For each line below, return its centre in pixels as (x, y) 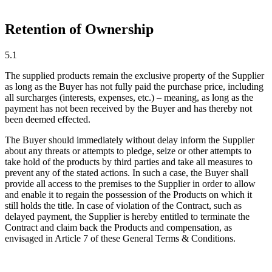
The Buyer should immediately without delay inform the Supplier (130, 140)
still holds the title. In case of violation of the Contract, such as (123, 205)
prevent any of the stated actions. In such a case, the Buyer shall (127, 172)
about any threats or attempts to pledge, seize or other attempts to (128, 151)
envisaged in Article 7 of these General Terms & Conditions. (120, 238)
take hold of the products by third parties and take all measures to (129, 161)
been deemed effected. (48, 119)
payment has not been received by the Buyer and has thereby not (128, 108)
